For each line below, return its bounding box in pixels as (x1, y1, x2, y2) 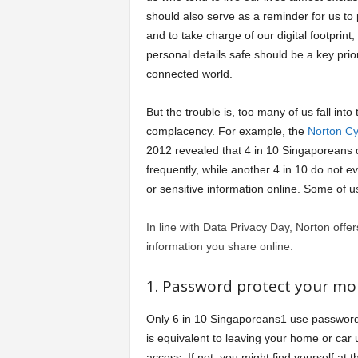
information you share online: (145, 240, 293, 253)
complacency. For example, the (145, 125, 308, 137)
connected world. (145, 67, 233, 80)
